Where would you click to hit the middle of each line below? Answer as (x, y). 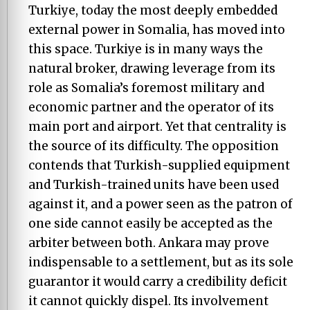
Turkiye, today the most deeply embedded (153, 10)
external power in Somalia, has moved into (157, 30)
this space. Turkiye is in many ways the (146, 49)
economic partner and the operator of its (151, 107)
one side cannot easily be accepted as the (151, 224)
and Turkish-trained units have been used (154, 185)
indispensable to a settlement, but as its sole (161, 262)
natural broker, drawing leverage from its (152, 69)
